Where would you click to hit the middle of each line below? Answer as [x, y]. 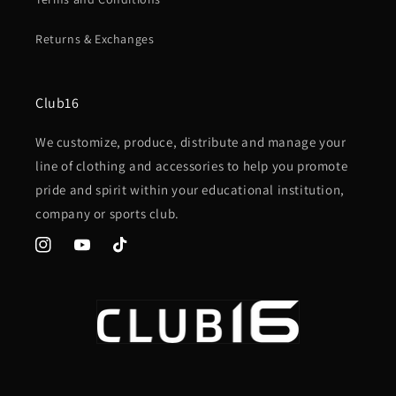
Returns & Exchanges [95, 39]
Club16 [57, 103]
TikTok [131, 254]
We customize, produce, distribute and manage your [191, 142]
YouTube [98, 254]
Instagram [64, 254]
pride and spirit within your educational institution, [190, 190]
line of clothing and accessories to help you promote [192, 166]
